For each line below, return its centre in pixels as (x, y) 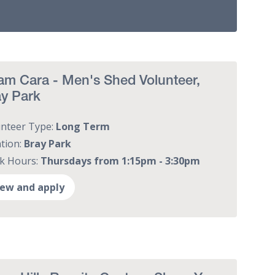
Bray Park (48, 143)
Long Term (83, 126)
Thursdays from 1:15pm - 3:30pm (121, 161)
